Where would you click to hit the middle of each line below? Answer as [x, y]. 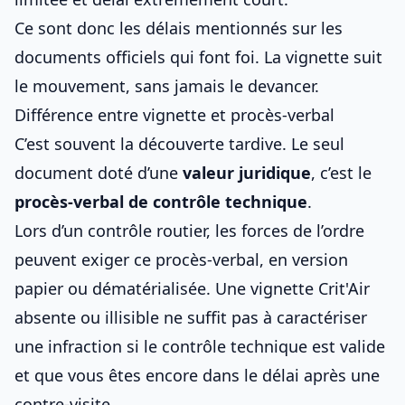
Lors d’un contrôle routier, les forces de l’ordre [189, 231]
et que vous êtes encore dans [129, 375]
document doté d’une [99, 173]
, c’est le [341, 173]
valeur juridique [247, 173]
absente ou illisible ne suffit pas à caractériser [191, 317]
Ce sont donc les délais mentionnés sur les [179, 28]
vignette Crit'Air [310, 288]
